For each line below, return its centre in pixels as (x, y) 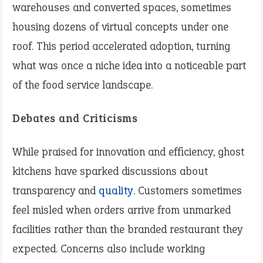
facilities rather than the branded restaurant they (127, 229)
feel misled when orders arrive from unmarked (122, 210)
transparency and (55, 190)
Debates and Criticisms (75, 118)
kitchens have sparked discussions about (110, 171)
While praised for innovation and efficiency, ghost (128, 152)
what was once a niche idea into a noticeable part (129, 65)
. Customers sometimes (187, 190)
